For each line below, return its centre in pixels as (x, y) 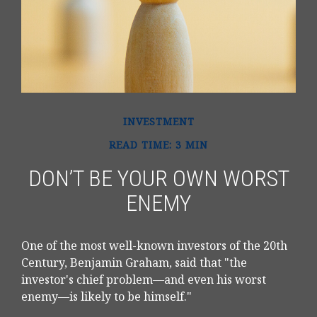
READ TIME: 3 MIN (158, 145)
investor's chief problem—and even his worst (144, 280)
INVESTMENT (158, 122)
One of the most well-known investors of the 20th (154, 246)
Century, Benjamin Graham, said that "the (134, 263)
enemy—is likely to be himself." (106, 297)
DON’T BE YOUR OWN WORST (158, 179)
